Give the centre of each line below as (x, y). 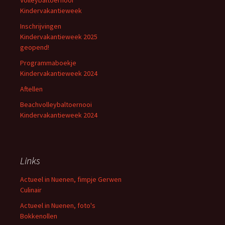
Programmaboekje (48, 63)
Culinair (31, 190)
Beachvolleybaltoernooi (56, 104)
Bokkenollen (39, 216)
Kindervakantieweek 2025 (59, 37)
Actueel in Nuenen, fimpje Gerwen (71, 179)
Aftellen (31, 89)
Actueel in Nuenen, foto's (58, 205)
